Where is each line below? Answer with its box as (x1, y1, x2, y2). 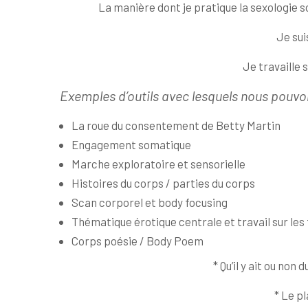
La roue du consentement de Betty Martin (71, 118, 280, 132)
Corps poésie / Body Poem (71, 233, 203, 247)
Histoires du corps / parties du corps (71, 175, 255, 190)
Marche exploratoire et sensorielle (71, 156, 245, 170)
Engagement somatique (71, 137, 191, 151)
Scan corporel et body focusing (71, 195, 228, 209)
